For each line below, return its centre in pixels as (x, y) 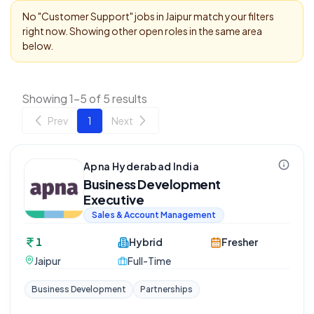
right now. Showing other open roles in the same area (142, 31)
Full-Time (149, 261)
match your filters (233, 16)
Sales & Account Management (154, 215)
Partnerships (166, 289)
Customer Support (86, 16)
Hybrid (145, 242)
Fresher (240, 242)
